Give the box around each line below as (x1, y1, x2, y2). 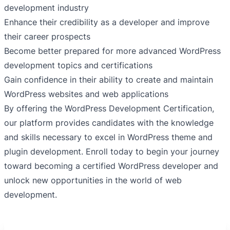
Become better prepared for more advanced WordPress (4, 46, 221, 56)
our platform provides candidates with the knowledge (4, 118, 214, 128)
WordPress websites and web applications (4, 89, 168, 100)
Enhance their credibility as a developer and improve (4, 17, 209, 28)
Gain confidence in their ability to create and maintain (4, 74, 213, 85)
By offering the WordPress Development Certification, (4, 103, 214, 114)
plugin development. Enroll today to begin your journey (4, 146, 219, 157)
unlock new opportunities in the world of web (4, 175, 182, 186)
